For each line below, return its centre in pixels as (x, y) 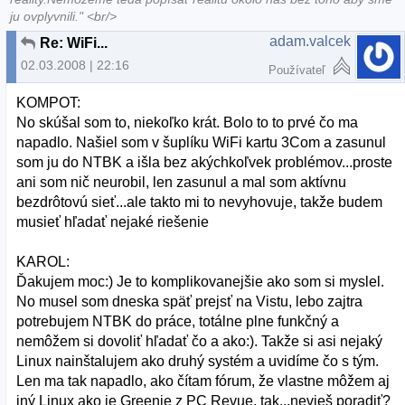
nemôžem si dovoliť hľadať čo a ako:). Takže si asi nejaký (200, 342)
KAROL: (43, 262)
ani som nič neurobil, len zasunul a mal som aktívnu (182, 183)
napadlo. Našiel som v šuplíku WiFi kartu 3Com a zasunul (202, 143)
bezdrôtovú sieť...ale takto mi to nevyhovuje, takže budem (200, 202)
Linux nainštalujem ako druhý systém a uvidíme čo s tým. (198, 362)
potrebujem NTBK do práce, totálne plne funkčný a (178, 322)
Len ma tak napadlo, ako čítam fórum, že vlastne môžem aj (203, 381)
